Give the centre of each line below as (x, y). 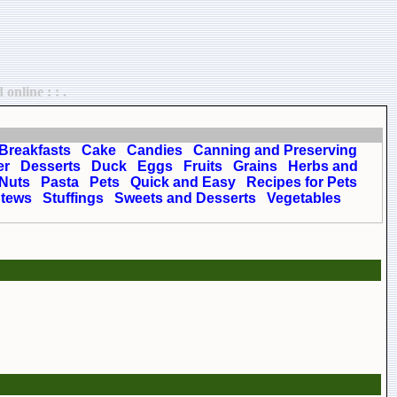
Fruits (202, 166)
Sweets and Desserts (185, 198)
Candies (154, 150)
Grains (255, 166)
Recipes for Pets (301, 182)
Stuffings (73, 198)
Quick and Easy (183, 182)
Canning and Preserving (275, 150)
